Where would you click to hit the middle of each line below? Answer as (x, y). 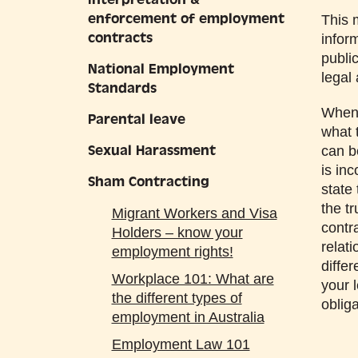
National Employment (161, 69)
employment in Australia (188, 317)
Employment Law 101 (181, 344)
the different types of (177, 298)
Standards (122, 88)
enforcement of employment (186, 19)
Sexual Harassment (151, 151)
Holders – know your (177, 233)
